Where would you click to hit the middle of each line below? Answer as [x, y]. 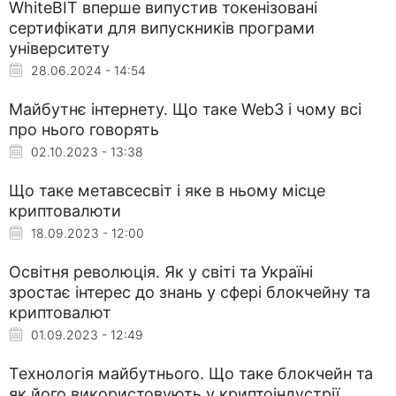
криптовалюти [65, 210]
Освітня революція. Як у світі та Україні [161, 271]
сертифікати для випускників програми [162, 27]
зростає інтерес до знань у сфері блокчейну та [190, 292]
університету [59, 48]
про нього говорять [84, 129]
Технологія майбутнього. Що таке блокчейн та [191, 373]
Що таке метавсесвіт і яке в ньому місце [167, 190]
